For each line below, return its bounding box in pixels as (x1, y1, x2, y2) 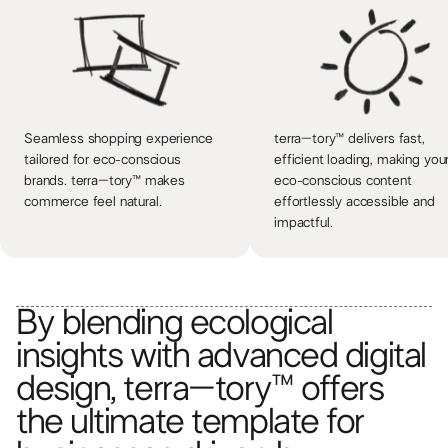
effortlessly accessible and (274, 195, 435, 210)
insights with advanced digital (16, 338, 426, 375)
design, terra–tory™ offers (16, 371, 384, 408)
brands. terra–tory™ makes (24, 174, 185, 189)
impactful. (274, 216, 333, 231)
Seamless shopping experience (24, 132, 213, 147)
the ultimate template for (16, 404, 364, 441)
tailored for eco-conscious (24, 153, 181, 168)
